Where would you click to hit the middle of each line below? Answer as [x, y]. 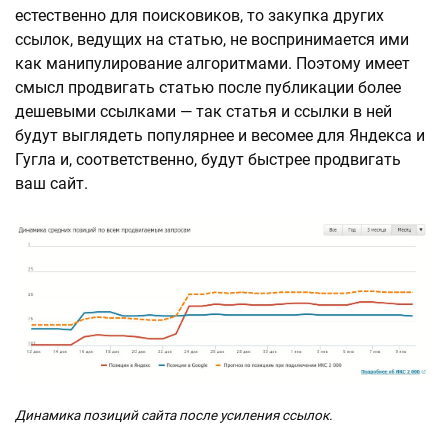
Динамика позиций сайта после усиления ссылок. [174, 415]
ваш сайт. [51, 184]
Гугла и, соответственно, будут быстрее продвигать [208, 160]
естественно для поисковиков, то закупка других [199, 16]
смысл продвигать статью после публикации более [208, 88]
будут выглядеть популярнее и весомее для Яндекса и [220, 136]
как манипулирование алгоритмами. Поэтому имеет [212, 64]
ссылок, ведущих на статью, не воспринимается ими [212, 40]
